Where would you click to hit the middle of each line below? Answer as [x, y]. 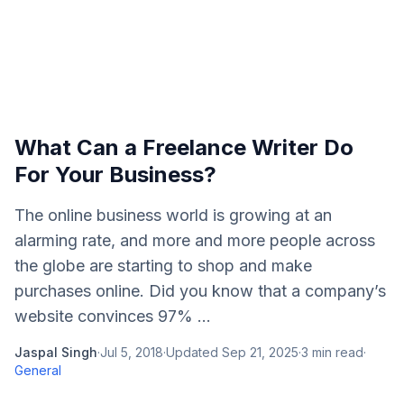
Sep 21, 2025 [260, 352]
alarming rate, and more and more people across [195, 240]
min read [336, 352]
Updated [194, 352]
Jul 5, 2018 [132, 352]
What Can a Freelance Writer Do [184, 147]
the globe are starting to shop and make [163, 266]
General [38, 370]
